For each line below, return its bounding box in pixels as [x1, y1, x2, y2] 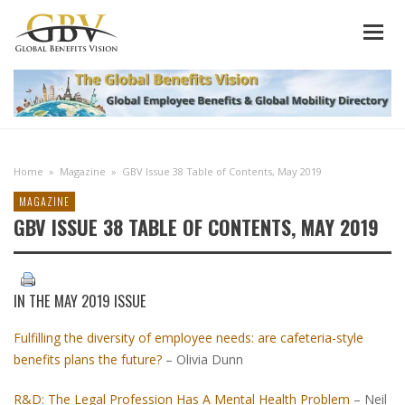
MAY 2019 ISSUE [54, 289, 146, 312]
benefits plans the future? [14, 351, 162, 369]
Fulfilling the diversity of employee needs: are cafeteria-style [14, 329, 363, 347]
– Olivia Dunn [162, 351, 243, 369]
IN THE [14, 289, 54, 312]
